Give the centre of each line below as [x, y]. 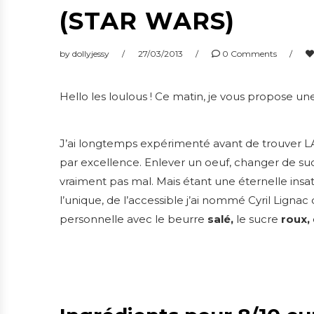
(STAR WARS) [148, 21]
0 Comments [248, 54]
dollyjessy [91, 54]
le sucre [257, 219]
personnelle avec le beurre [134, 219]
